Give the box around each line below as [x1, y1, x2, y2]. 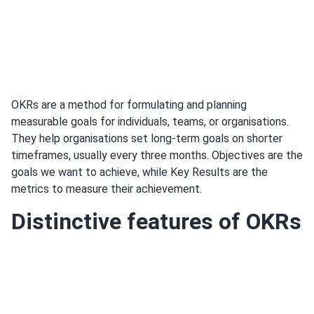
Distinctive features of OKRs [11, 207, 301, 235]
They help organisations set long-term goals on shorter [11, 132, 282, 146]
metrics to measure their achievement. [11, 182, 202, 196]
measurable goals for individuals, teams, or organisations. [11, 115, 289, 129]
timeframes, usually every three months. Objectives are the [11, 149, 303, 163]
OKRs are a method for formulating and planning [11, 98, 247, 112]
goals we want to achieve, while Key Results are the [11, 165, 268, 179]
